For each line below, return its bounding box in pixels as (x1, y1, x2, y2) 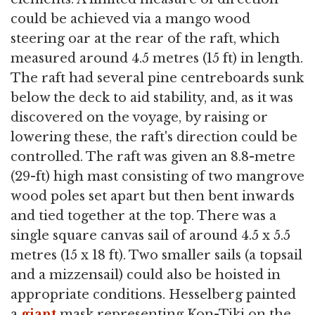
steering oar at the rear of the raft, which (11, 30, 280, 46)
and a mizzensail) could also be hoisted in (11, 266, 281, 283)
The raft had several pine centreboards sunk (11, 70, 304, 86)
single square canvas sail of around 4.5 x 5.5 (11, 227, 290, 243)
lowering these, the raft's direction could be (11, 129, 297, 145)
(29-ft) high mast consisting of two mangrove (11, 168, 304, 184)
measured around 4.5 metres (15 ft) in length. (11, 50, 303, 66)
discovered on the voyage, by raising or (11, 109, 268, 125)
